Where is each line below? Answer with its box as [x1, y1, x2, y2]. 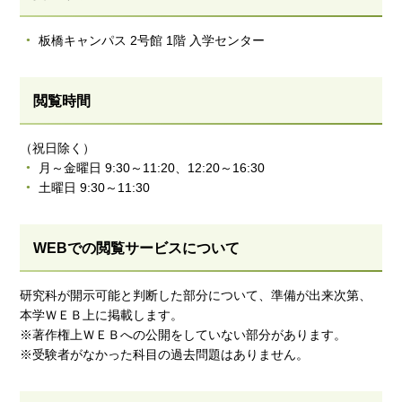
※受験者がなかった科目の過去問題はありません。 [20, 347, 310, 362]
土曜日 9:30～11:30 [39, 180, 151, 195]
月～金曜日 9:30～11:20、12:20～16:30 [39, 161, 266, 175]
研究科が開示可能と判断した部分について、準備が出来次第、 [20, 288, 372, 302]
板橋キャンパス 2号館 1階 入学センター [39, 33, 266, 48]
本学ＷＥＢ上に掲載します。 [20, 308, 184, 322]
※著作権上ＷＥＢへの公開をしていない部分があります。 [20, 328, 347, 342]
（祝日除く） [20, 141, 96, 155]
